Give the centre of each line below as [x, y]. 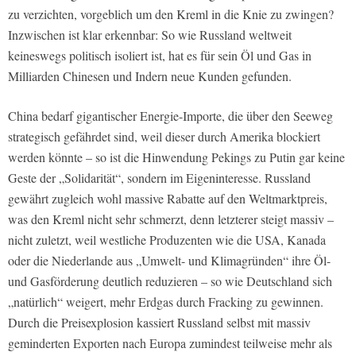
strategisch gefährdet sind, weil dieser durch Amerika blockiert [164, 136]
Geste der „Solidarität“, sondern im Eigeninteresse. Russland [159, 177]
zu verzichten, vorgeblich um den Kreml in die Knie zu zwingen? [171, 14]
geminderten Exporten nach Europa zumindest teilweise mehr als [170, 342]
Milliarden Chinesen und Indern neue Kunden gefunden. [150, 75]
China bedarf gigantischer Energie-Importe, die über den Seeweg [170, 115]
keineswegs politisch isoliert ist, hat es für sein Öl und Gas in [160, 55]
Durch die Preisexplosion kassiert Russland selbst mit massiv [159, 322]
